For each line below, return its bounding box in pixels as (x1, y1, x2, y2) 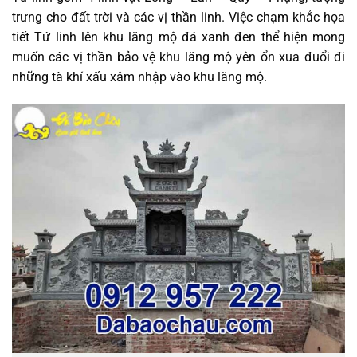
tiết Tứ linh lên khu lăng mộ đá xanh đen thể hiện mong (12, 29, 345, 45)
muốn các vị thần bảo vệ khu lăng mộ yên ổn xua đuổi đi (12, 49, 345, 65)
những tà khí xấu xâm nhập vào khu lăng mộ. (12, 69, 270, 85)
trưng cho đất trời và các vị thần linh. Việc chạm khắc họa (12, 10, 345, 25)
